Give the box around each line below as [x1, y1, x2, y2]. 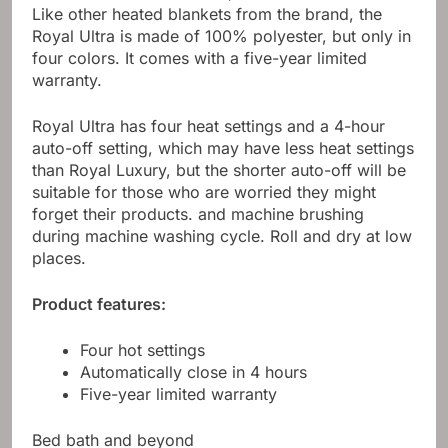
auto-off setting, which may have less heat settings [32, 138, 414, 159]
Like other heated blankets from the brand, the [32, 4, 382, 25]
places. [32, 248, 86, 269]
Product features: [32, 294, 166, 315]
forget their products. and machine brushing [32, 204, 364, 225]
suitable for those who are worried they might [32, 182, 376, 203]
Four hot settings [80, 340, 205, 361]
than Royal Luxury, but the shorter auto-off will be [32, 160, 406, 181]
